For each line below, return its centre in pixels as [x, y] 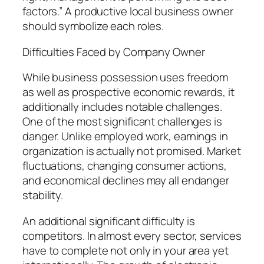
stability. [43, 195]
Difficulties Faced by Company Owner [114, 52]
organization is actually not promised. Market [132, 151]
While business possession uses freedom [126, 77]
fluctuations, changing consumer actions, [125, 166]
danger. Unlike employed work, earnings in [125, 136]
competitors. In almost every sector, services [132, 235]
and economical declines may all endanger [126, 181]
